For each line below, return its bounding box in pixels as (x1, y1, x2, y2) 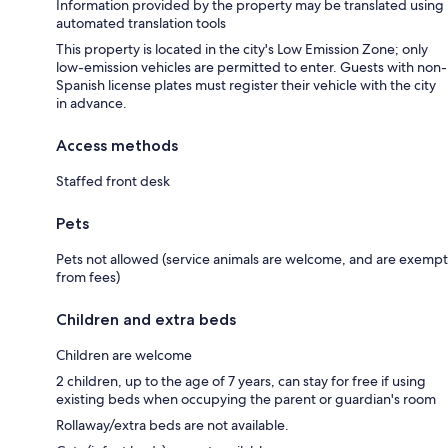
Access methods (56, 135, 178, 155)
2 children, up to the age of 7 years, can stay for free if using (56, 371, 426, 390)
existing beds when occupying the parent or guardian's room (56, 389, 436, 408)
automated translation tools (56, 13, 226, 32)
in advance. (56, 93, 127, 112)
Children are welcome (56, 345, 192, 364)
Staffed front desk (56, 171, 170, 190)
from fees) (56, 267, 120, 286)
